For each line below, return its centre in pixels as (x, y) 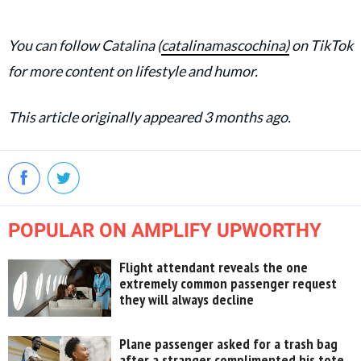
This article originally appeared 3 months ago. (149, 116)
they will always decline (187, 299)
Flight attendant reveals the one (214, 267)
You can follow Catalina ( (85, 45)
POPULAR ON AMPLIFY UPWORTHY (165, 230)
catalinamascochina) (225, 45)
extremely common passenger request (228, 283)
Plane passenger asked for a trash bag (229, 343)
